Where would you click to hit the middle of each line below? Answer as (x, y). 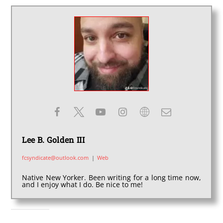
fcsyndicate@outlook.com (56, 158)
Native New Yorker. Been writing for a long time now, (111, 178)
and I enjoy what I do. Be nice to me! (83, 185)
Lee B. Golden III (53, 140)
